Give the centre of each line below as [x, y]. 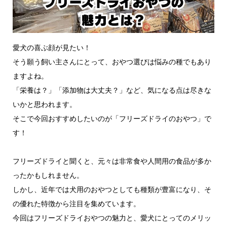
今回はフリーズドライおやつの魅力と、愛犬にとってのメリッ [112, 218]
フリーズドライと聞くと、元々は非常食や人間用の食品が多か [112, 161]
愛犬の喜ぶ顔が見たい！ [51, 47]
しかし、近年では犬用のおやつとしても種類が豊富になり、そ [112, 189]
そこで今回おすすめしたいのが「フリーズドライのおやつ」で [112, 118]
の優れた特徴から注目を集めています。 [76, 203]
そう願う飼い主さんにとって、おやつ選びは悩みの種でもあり [112, 62]
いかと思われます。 [44, 104]
